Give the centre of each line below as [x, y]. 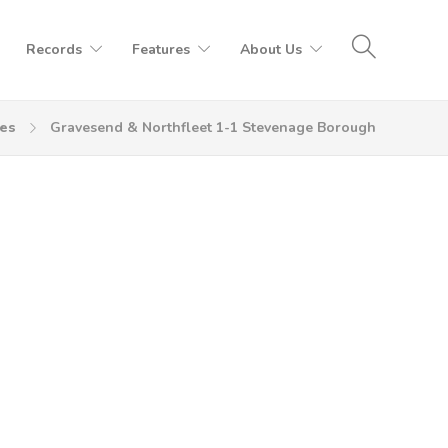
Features [161, 49]
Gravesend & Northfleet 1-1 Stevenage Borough [213, 127]
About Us [271, 49]
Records [54, 49]
